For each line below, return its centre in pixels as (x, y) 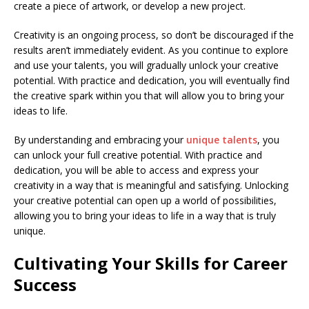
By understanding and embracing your (100, 139)
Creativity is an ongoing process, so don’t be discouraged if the (154, 34)
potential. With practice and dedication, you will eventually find (152, 80)
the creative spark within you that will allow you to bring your (149, 95)
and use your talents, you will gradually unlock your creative (146, 65)
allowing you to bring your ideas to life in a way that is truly (145, 215)
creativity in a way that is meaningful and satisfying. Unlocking (151, 185)
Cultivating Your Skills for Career (151, 263)
